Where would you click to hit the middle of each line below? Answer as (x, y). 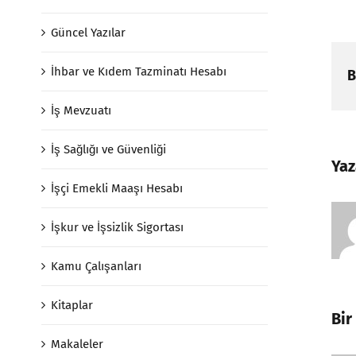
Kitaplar (72, 305)
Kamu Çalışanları (96, 266)
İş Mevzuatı (81, 110)
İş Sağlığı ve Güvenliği (108, 149)
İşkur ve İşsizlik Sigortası (117, 227)
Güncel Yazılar (88, 33)
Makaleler (77, 344)
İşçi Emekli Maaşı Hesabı (117, 188)
